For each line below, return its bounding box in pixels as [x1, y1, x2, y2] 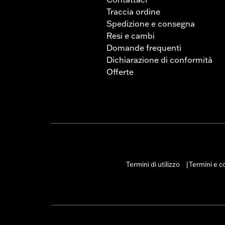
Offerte [106, 66, 134, 77]
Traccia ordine [106, 6, 160, 17]
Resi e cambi [106, 30, 155, 41]
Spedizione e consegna [106, 18, 195, 29]
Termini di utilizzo [126, 160, 180, 168]
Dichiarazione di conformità [106, 54, 212, 65]
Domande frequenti [106, 42, 181, 53]
